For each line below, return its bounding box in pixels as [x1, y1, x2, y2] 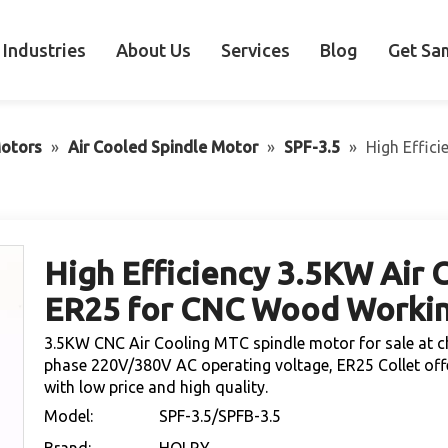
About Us [116, 39, 191, 60]
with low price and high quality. [44, 378, 268, 396]
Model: [44, 407, 93, 425]
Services [221, 39, 290, 60]
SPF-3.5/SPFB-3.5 [159, 407, 281, 425]
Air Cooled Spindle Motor [68, 138, 258, 156]
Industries [3, 39, 86, 60]
